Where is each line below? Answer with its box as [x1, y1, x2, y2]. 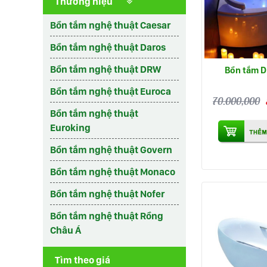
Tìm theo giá [55, 254, 110, 266]
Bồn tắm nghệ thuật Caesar [50, 19, 170, 31]
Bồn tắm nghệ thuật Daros [50, 41, 166, 53]
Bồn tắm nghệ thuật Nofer [50, 188, 164, 200]
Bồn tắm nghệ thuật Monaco [50, 166, 175, 178]
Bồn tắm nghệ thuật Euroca [50, 85, 171, 97]
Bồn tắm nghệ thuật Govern [50, 144, 172, 156]
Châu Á [50, 224, 81, 236]
